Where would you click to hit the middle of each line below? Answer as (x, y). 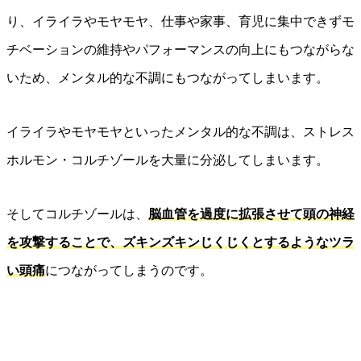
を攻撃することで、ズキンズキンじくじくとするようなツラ (180, 243)
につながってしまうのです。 (129, 271)
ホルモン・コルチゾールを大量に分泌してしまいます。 (168, 160)
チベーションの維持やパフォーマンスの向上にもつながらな (180, 50)
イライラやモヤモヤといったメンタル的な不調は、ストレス (180, 132)
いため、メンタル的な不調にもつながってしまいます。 (168, 78)
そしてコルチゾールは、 (77, 214)
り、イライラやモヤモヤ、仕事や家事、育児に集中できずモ (180, 22)
